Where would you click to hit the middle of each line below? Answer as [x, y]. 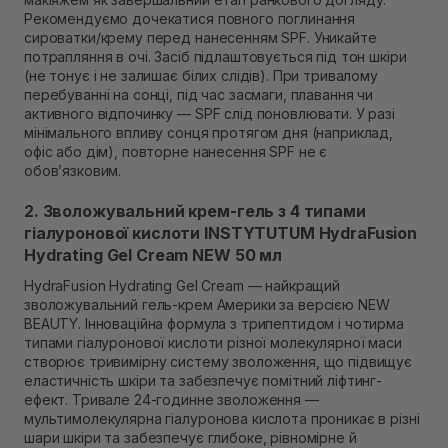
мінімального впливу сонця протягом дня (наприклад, [208, 133]
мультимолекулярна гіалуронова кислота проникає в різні [222, 419]
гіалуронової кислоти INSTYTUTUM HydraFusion [220, 233]
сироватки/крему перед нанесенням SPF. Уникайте [200, 38]
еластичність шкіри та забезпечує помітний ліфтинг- [203, 381]
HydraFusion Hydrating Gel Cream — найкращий [182, 286]
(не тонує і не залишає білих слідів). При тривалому [201, 76]
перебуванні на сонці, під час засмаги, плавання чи [198, 95]
